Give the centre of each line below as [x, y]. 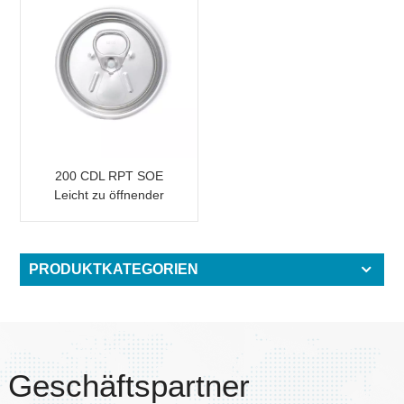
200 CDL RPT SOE [110, 175]
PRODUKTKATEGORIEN [114, 269]
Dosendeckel [110, 213]
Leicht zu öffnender [110, 194]
